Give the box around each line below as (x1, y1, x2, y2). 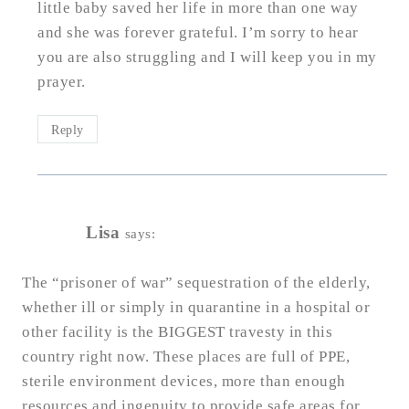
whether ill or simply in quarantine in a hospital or (22, 298, 370, 316)
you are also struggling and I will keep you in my (37, 47, 377, 66)
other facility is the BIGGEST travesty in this (22, 322, 332, 341)
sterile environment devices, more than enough (22, 372, 346, 390)
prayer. (37, 72, 86, 90)
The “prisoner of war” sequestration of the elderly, (22, 273, 371, 291)
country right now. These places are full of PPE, (22, 347, 350, 365)
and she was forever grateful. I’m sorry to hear (37, 23, 359, 41)
